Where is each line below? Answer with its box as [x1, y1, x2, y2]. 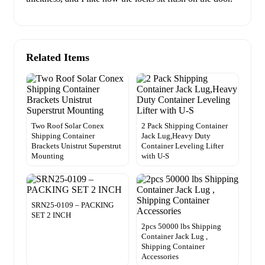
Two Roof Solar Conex [31, 121, 104, 130]
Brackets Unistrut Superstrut [31, 141, 121, 150]
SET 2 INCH [31, 210, 71, 219]
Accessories [141, 251, 179, 261]
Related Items [26, 51, 89, 63]
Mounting [31, 151, 64, 160]
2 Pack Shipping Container [141, 121, 228, 130]
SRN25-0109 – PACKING [31, 200, 114, 209]
